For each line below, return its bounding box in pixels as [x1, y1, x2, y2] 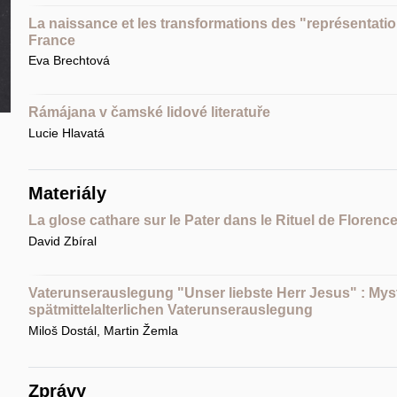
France [27, 32, 75, 48]
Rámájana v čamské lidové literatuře [27, 105, 270, 121]
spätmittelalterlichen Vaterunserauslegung [27, 301, 313, 317]
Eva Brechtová [27, 53, 110, 68]
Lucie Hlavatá [27, 126, 105, 141]
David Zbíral [27, 233, 97, 248]
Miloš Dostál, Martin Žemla [27, 323, 178, 338]
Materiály [27, 183, 106, 204]
